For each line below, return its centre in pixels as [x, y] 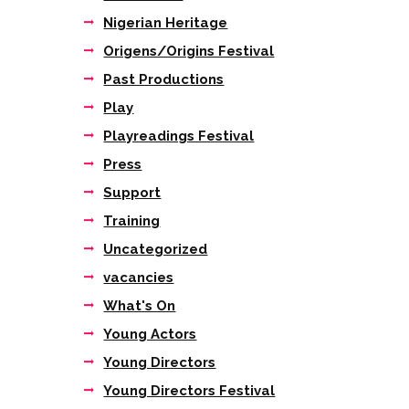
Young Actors [150, 335]
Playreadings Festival [179, 136]
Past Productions [164, 79]
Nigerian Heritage [166, 22]
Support [132, 193]
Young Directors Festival [189, 391]
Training [132, 221]
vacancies [139, 278]
